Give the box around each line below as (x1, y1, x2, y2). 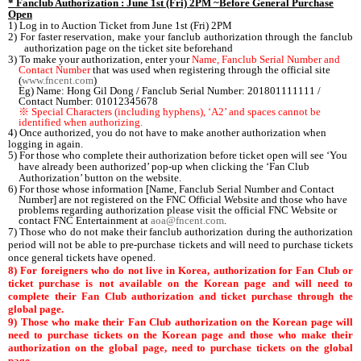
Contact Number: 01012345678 (19, 94, 159, 107)
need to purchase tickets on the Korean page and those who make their (8, 328, 353, 341)
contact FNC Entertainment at (19, 214, 151, 226)
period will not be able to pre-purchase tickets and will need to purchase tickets (8, 238, 353, 251)
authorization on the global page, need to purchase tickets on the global (8, 341, 353, 354)
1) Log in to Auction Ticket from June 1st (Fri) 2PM (8, 19, 232, 31)
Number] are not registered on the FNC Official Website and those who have (19, 193, 348, 205)
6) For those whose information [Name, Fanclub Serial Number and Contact (8, 182, 334, 195)
